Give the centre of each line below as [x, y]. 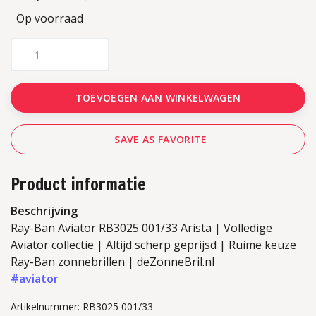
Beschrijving [44, 211]
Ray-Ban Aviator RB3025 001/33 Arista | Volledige [141, 227]
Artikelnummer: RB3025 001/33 [82, 306]
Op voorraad [50, 18]
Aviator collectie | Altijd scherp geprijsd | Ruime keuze [153, 244]
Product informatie [78, 184]
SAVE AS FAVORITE [161, 139]
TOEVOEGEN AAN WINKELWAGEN [158, 97]
